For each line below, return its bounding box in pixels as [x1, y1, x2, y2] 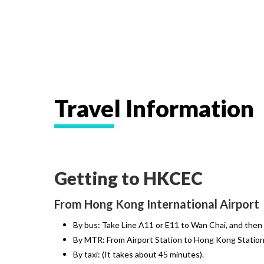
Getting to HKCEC [54, 167, 203, 189]
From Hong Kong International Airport [54, 196, 259, 211]
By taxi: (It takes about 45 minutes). [73, 249, 204, 259]
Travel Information [54, 94, 254, 123]
